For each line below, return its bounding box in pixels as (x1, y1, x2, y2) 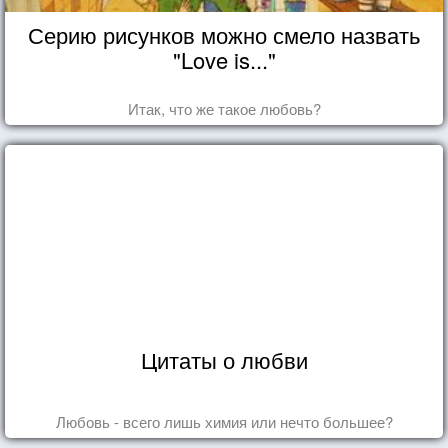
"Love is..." (172, 43, 276, 75)
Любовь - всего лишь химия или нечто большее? (55, 410, 393, 432)
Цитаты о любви (140, 343, 308, 375)
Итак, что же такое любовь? (127, 97, 321, 119)
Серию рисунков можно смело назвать (28, 18, 420, 50)
